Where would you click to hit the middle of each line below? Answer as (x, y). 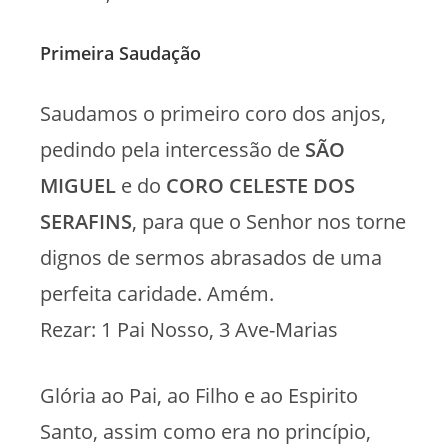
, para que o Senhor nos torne (269, 221)
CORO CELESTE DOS (258, 185)
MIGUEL (80, 185)
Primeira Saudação (120, 52)
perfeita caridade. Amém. (157, 293)
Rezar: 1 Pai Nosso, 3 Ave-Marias (189, 329)
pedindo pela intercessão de (172, 149)
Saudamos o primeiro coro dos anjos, (213, 113)
